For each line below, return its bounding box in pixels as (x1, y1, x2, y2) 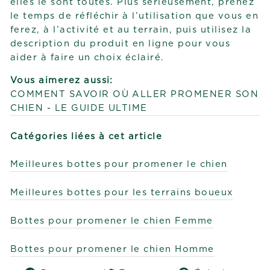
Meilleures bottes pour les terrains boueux (10, 188, 233, 198)
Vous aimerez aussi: (10, 76, 113, 86)
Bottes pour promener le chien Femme (10, 216, 213, 226)
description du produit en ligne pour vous (10, 39, 231, 49)
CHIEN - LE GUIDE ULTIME (10, 104, 148, 113)
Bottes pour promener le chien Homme (10, 245, 215, 254)
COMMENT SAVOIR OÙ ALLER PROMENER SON (10, 90, 259, 99)
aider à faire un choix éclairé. (10, 53, 165, 63)
